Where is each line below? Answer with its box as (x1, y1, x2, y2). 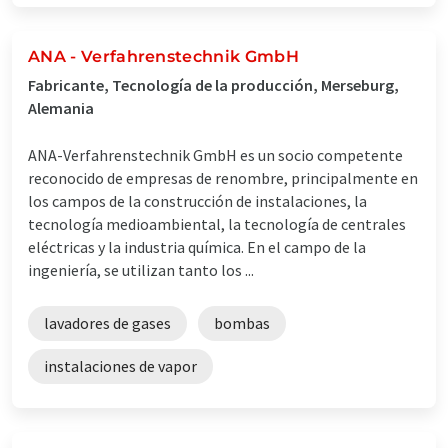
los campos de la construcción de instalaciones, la (28, 190, 367, 211)
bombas (214, 312, 270, 333)
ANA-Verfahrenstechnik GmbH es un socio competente (28, 144, 403, 165)
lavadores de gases (44, 312, 171, 333)
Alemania (28, 97, 94, 118)
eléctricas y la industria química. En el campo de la (28, 236, 366, 257)
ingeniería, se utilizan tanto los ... (28, 259, 254, 280)
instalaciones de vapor (44, 355, 197, 376)
